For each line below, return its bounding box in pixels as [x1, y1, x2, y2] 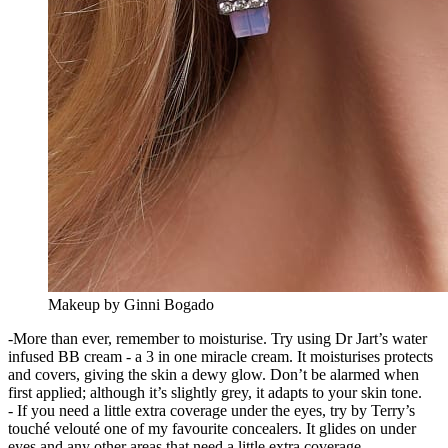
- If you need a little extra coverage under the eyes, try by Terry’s [8, 401, 415, 419]
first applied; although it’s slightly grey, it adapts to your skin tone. [8, 383, 422, 401]
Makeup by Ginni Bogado [48, 295, 214, 313]
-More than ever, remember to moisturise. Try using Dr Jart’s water [8, 329, 427, 347]
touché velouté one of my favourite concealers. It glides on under [8, 419, 416, 437]
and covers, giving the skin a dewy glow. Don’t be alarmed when [8, 365, 419, 383]
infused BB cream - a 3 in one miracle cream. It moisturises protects [8, 347, 433, 365]
